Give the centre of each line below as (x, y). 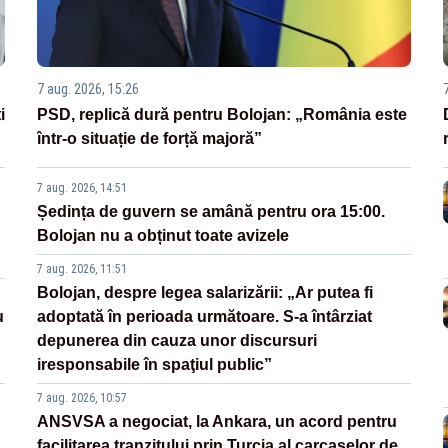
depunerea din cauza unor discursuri (177, 341)
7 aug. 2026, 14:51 (82, 188)
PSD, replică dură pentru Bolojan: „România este (222, 115)
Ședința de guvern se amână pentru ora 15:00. (211, 212)
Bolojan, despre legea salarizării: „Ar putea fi (205, 293)
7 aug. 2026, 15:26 (88, 89)
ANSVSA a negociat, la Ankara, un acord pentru (217, 422)
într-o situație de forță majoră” (150, 139)
